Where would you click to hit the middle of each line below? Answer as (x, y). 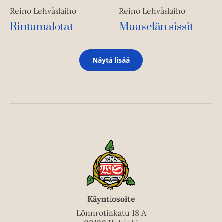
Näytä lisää (111, 60)
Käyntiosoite (111, 198)
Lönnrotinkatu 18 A (111, 212)
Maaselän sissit (156, 27)
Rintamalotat (42, 27)
